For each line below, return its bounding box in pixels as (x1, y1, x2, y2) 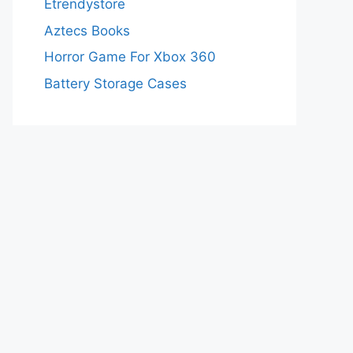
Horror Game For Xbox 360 (44, 49, 216, 65)
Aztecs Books (44, 22, 130, 39)
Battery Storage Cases (44, 75, 187, 91)
